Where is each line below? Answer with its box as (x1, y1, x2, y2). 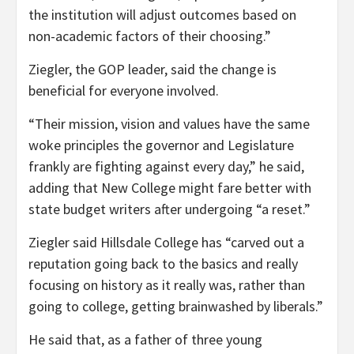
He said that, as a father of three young (28, 330, 262, 348)
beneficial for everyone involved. (28, 81, 219, 100)
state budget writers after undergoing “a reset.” (28, 199, 311, 218)
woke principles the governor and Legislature (28, 135, 294, 154)
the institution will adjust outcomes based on (28, 5, 296, 24)
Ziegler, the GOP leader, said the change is (28, 59, 277, 78)
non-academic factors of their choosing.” (28, 26, 271, 45)
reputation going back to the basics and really (28, 254, 298, 273)
